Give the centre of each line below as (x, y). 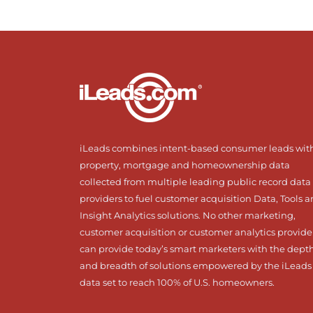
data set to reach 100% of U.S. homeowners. (177, 282)
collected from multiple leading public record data (195, 181)
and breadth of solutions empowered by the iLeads (196, 265)
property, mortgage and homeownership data (185, 165)
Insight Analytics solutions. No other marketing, (188, 215)
